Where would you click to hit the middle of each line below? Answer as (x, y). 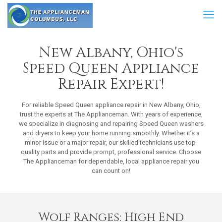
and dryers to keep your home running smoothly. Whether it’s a (111, 133)
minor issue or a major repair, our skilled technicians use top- (111, 142)
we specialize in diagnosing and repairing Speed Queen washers (111, 124)
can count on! (111, 171)
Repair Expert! (111, 84)
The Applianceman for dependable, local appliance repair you (111, 161)
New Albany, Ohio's (111, 53)
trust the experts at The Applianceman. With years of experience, (111, 114)
